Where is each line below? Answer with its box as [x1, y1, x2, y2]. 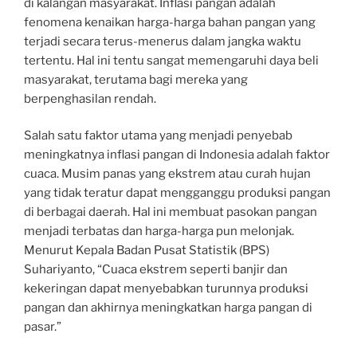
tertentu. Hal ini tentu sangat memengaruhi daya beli [24, 53, 319, 68]
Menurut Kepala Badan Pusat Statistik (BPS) [24, 243, 269, 258]
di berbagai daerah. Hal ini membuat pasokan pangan [24, 205, 317, 220]
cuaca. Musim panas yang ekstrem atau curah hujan [24, 167, 311, 182]
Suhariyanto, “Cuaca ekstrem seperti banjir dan [24, 262, 288, 277]
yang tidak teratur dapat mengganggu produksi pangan [24, 186, 331, 201]
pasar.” [24, 320, 61, 335]
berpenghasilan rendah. [24, 91, 156, 106]
